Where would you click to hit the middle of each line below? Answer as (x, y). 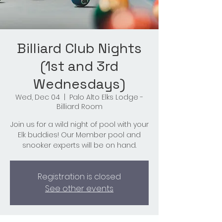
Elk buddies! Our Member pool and (79, 135)
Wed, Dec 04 (38, 97)
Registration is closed (79, 177)
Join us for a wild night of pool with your (79, 125)
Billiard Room (79, 107)
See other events (79, 189)
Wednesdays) (79, 84)
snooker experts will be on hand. (79, 145)
